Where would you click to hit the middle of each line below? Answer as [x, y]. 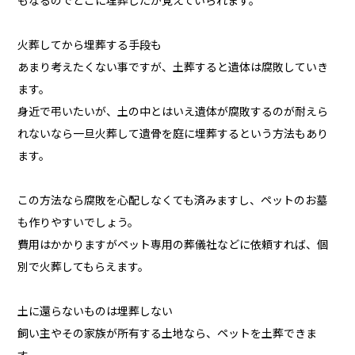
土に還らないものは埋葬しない [95, 312]
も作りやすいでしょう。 [78, 223]
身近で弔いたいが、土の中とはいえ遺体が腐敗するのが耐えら [173, 112]
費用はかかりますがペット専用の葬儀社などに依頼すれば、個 [173, 245]
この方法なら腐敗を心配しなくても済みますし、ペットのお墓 [173, 201]
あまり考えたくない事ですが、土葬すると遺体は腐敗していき [173, 68]
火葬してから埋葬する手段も [90, 46]
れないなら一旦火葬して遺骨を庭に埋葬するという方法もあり [173, 134]
